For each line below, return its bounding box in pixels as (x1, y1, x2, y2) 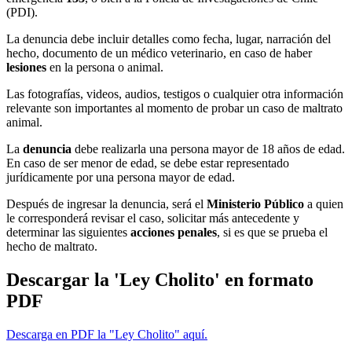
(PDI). (6, 5, 41, 19)
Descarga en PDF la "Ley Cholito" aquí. (6, 327, 207, 341)
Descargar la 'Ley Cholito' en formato (6, 269, 313, 290)
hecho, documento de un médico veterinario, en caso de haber (6, 46, 312, 60)
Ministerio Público (207, 196, 304, 211)
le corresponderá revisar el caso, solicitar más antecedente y (6, 211, 299, 225)
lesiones (6, 60, 49, 74)
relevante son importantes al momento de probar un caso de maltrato (6, 101, 343, 115)
